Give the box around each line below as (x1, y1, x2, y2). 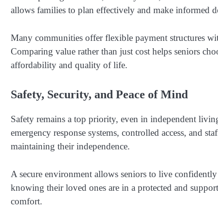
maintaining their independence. (11, 141, 130, 152)
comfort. (11, 196, 42, 206)
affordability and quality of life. (11, 59, 127, 70)
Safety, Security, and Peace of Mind (11, 88, 188, 101)
